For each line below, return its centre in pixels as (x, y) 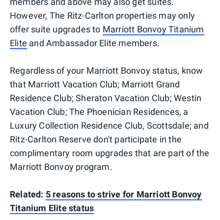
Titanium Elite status (52, 208)
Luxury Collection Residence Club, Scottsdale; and (109, 125)
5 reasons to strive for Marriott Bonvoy (124, 194)
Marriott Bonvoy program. (61, 166)
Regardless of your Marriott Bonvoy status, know (107, 70)
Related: (28, 194)
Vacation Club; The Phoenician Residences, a (99, 111)
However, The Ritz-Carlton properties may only (103, 15)
